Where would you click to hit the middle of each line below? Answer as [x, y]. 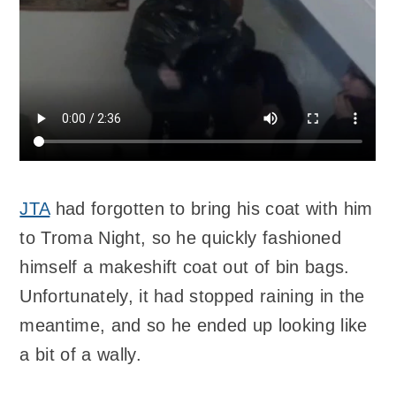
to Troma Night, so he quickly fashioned [180, 237]
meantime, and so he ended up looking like [194, 325]
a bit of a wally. [80, 354]
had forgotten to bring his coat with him [211, 208]
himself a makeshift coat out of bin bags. [185, 267]
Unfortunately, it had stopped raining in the [192, 296]
